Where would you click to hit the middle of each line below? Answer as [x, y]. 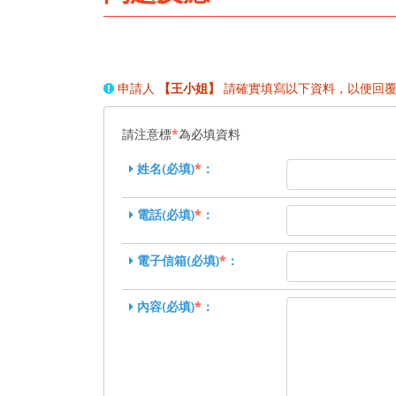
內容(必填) [166, 306]
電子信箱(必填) [178, 260]
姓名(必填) [166, 168]
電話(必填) [166, 214]
